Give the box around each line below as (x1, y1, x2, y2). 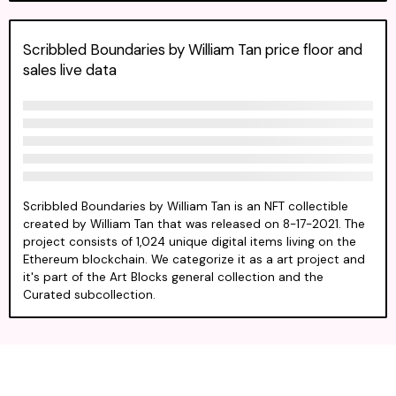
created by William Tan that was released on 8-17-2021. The (22, 217, 365, 232)
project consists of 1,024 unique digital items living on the (22, 234, 356, 250)
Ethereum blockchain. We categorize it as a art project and (22, 252, 365, 268)
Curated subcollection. (22, 287, 156, 303)
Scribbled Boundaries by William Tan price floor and (22, 39, 362, 59)
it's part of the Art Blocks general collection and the (22, 270, 324, 286)
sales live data (22, 59, 117, 80)
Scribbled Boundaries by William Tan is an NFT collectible (22, 199, 348, 215)
